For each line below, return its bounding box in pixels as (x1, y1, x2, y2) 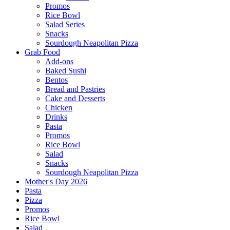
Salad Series (45, 20, 85, 29)
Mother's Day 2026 (25, 177, 87, 186)
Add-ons (45, 57, 73, 66)
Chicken (45, 103, 72, 112)
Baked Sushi (45, 66, 86, 75)
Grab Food (25, 48, 60, 56)
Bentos (45, 75, 68, 84)
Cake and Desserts (45, 94, 105, 103)
